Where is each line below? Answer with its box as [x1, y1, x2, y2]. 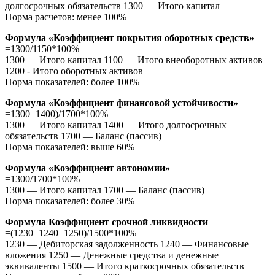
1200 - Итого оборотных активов [5, 65, 143, 76]
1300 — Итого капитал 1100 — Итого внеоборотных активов [5, 54, 263, 65]
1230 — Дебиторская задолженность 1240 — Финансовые [5, 238, 249, 249]
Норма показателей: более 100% [5, 76, 139, 87]
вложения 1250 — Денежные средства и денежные [5, 249, 219, 260]
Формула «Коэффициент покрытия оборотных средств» [5, 32, 254, 43]
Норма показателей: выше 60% [5, 141, 134, 152]
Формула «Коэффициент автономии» [5, 162, 170, 173]
